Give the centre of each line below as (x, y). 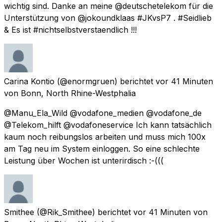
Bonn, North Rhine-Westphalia (78, 93)
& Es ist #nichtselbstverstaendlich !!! (70, 29)
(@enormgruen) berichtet (105, 81)
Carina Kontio (29, 81)
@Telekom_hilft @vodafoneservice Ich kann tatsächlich (108, 125)
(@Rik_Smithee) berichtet (84, 212)
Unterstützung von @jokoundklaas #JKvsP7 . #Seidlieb (108, 18)
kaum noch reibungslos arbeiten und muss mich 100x (105, 137)
